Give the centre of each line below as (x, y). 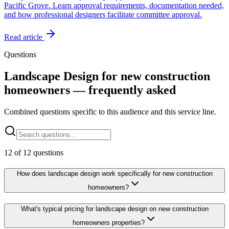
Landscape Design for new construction (107, 76)
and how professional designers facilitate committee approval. (103, 15)
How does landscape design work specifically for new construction (114, 173)
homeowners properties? (108, 222)
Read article (24, 37)
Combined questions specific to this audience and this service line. (110, 112)
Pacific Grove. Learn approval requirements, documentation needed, (114, 6)
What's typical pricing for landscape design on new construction (114, 209)
